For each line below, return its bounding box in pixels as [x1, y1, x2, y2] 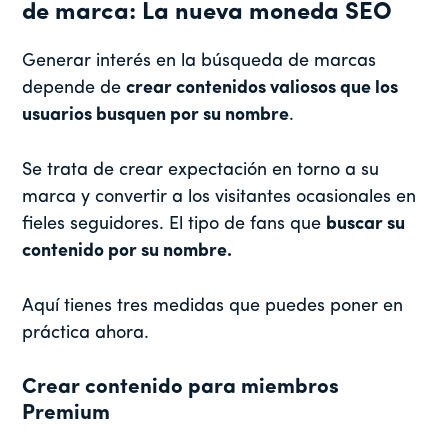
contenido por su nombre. [22, 241, 233, 261]
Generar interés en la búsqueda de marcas [22, 51, 377, 71]
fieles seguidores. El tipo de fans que [22, 214, 327, 234]
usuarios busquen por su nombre [22, 105, 290, 125]
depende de [22, 78, 127, 98]
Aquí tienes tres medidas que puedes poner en [22, 296, 404, 316]
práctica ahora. [22, 323, 150, 343]
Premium [22, 402, 111, 424]
